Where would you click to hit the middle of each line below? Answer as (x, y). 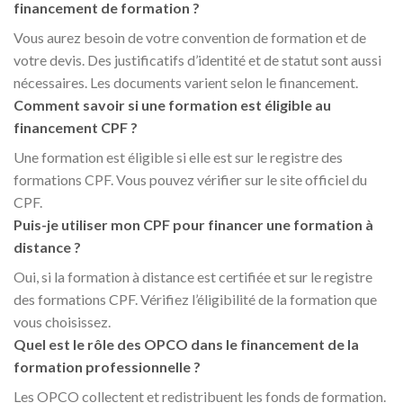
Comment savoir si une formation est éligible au (172, 105)
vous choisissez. (62, 322)
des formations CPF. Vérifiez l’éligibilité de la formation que (195, 300)
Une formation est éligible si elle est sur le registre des (178, 157)
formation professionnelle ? (107, 367)
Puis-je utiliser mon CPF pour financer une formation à (193, 225)
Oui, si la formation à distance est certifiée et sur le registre (193, 277)
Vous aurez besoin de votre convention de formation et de (190, 38)
